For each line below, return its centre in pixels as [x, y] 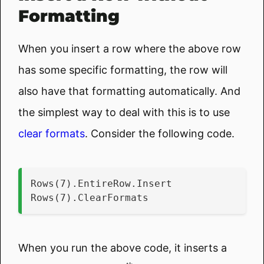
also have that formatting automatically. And [129, 91]
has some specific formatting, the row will [123, 70]
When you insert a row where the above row [130, 48]
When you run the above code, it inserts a [123, 247]
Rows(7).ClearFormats [90, 197]
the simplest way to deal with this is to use [124, 112]
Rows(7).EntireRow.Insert [101, 183]
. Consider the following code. [160, 133]
